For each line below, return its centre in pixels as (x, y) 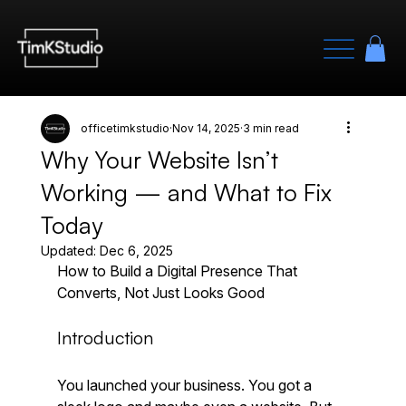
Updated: (70, 250)
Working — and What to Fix (186, 192)
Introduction (105, 337)
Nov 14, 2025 (206, 128)
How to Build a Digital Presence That (179, 271)
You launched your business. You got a (186, 385)
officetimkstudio (125, 128)
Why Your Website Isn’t (159, 159)
